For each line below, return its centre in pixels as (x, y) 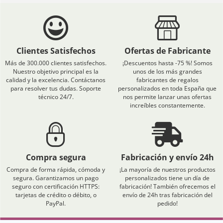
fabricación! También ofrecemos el (167, 186)
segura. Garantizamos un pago (56, 178)
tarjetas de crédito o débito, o (56, 195)
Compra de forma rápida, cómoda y (56, 169)
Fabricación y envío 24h (167, 157)
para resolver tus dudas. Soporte (56, 88)
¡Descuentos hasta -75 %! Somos (167, 63)
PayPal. (56, 203)
